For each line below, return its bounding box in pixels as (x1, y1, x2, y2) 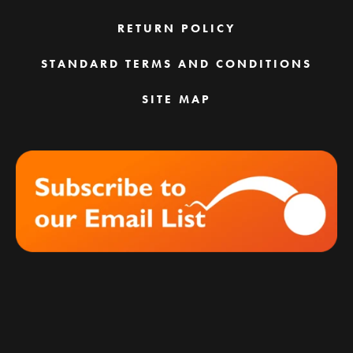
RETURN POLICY (117, 20, 236, 36)
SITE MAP (142, 91, 211, 107)
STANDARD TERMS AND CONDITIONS (41, 55, 312, 72)
